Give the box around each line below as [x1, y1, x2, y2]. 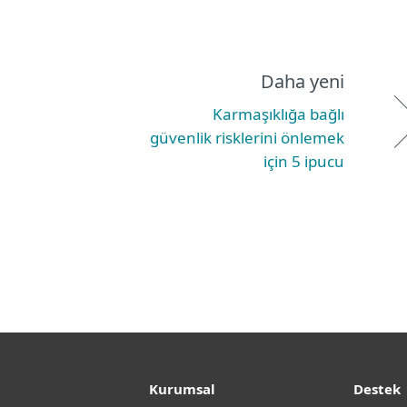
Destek [353, 380, 401, 398]
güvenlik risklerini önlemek [150, 127, 344, 148]
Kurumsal [149, 380, 215, 398]
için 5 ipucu [263, 151, 344, 172]
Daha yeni [261, 69, 344, 94]
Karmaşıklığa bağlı [213, 104, 344, 124]
